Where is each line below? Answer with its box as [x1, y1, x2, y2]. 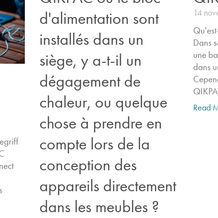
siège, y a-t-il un [39, 50, 142, 70]
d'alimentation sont [39, 8, 159, 28]
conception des [39, 154, 137, 175]
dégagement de [39, 71, 141, 91]
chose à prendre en [39, 112, 162, 133]
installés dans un [39, 29, 144, 49]
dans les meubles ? [39, 196, 159, 217]
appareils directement [39, 175, 176, 196]
